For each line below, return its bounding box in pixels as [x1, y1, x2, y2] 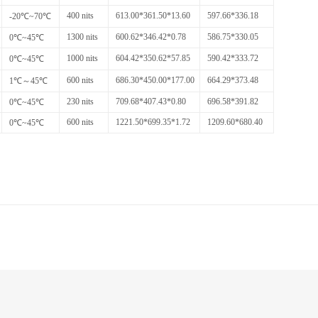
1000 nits [67, 53, 98, 63]
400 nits [67, 10, 94, 21]
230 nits [67, 96, 94, 106]
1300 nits [67, 31, 98, 42]
